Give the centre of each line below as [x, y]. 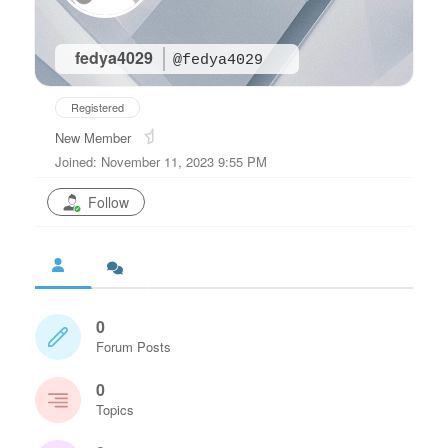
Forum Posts [133, 346]
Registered [97, 106]
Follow [108, 201]
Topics [115, 409]
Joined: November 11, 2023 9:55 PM [161, 161]
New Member [93, 137]
